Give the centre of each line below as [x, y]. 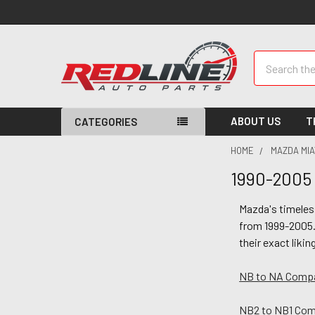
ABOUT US [256, 121]
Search [270, 59]
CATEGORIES [106, 122]
